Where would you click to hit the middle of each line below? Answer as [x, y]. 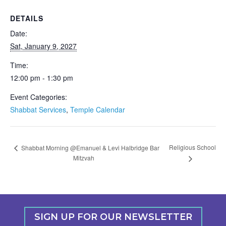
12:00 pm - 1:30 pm [42, 78]
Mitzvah [84, 158]
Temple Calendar [98, 109]
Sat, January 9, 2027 [43, 46]
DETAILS [27, 18]
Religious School [192, 147]
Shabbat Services [38, 109]
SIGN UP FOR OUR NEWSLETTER [113, 217]
